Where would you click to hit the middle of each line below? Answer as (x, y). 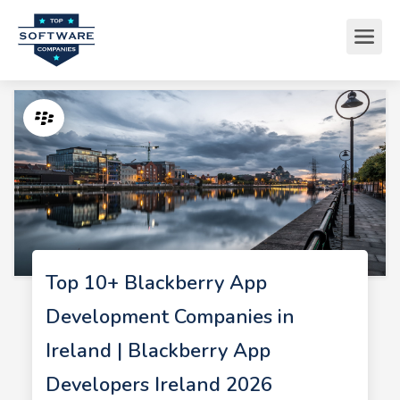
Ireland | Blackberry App (158, 351)
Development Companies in (170, 317)
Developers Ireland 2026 (158, 385)
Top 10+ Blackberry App (156, 283)
